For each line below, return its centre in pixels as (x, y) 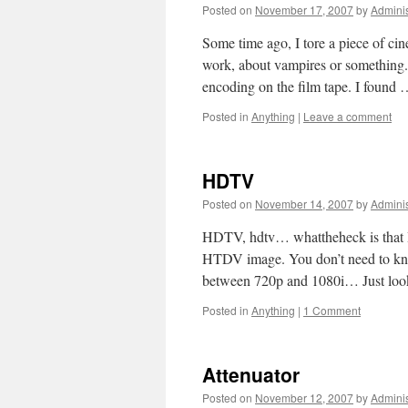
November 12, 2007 (304, 398)
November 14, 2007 (304, 204)
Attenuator (251, 374)
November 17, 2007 (304, 10)
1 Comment (332, 310)
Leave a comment (347, 116)
